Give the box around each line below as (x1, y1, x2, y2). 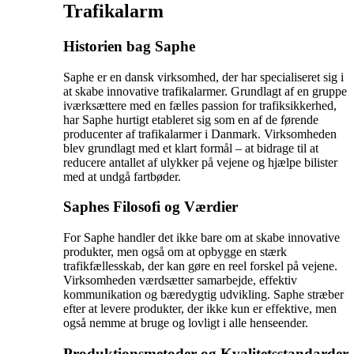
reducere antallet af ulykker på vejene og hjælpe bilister (63, 155, 337, 169)
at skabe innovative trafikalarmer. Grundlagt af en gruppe (63, 84, 347, 98)
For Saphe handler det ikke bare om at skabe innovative (63, 231, 340, 245)
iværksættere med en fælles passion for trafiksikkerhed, (63, 98, 337, 112)
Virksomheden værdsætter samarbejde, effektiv (63, 273, 297, 288)
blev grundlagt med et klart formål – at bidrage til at (63, 141, 318, 155)
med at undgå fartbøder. (63, 169, 181, 183)
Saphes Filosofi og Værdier (63, 198, 238, 216)
